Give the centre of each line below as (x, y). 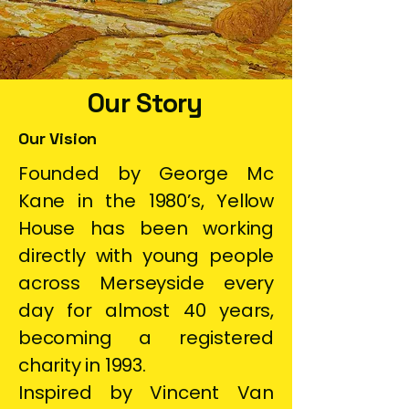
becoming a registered (146, 338)
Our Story (145, 103)
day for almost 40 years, (146, 310)
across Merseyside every (146, 283)
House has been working (146, 228)
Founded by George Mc (146, 173)
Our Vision (58, 138)
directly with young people (146, 256)
